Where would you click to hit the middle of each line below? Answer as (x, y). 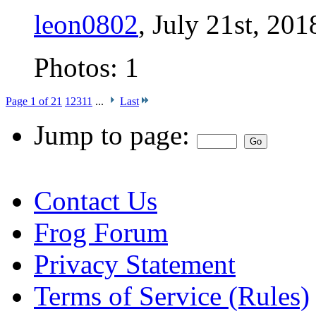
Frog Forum (101, 232)
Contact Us (96, 200)
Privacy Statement (135, 264)
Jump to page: (115, 135)
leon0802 (86, 24)
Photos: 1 (86, 67)
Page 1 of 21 (34, 101)
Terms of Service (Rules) (172, 296)
